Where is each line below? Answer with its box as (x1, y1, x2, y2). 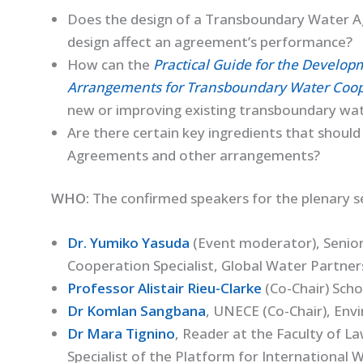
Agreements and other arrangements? (66, 145, 320, 164)
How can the (66, 54, 153, 74)
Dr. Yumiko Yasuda (66, 233, 190, 253)
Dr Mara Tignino (66, 324, 175, 344)
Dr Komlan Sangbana (66, 301, 206, 321)
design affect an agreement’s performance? (66, 32, 352, 51)
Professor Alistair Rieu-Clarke (66, 279, 262, 298)
